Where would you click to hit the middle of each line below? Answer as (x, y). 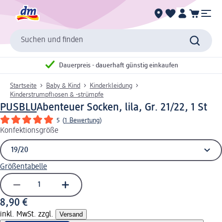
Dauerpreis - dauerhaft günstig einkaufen (119, 66)
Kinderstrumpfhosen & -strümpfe (57, 94)
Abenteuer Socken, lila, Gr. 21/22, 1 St (122, 107)
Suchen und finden (52, 40)
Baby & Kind (63, 85)
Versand (71, 214)
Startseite (23, 85)
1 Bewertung (82, 120)
